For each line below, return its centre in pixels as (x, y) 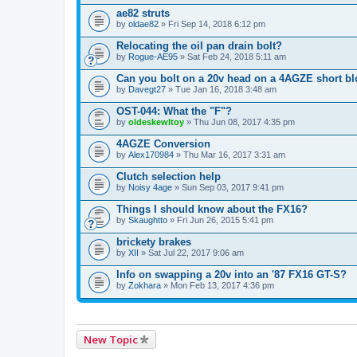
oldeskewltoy (156, 122)
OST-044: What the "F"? (174, 111)
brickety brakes (154, 242)
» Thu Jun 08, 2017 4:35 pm (239, 122)
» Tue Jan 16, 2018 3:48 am (221, 89)
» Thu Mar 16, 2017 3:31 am (229, 155)
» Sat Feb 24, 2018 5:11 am (232, 57)
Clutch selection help (169, 177)
